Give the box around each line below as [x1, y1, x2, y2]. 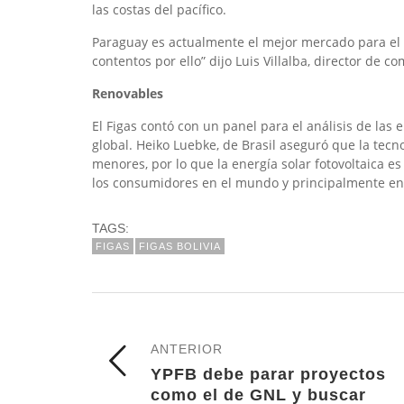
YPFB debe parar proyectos [151, 365, 386, 383]
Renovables [92, 85, 163, 102]
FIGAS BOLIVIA [139, 241, 221, 252]
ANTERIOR [151, 342, 223, 356]
